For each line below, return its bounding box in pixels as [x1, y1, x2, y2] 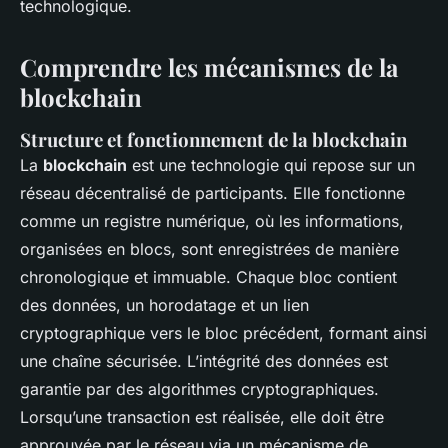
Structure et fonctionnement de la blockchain [20, 126, 407, 152]
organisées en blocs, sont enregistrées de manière [20, 238, 399, 259]
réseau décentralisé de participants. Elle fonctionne [20, 182, 405, 203]
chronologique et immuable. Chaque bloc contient [20, 266, 397, 287]
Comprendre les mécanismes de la [20, 50, 398, 83]
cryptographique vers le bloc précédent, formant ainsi [20, 322, 427, 343]
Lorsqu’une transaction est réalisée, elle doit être [20, 406, 384, 427]
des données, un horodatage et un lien [20, 294, 309, 315]
